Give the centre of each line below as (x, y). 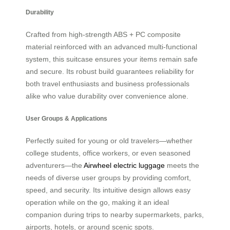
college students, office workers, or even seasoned (108, 153)
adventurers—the (55, 166)
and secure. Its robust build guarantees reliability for (110, 72)
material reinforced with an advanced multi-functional (111, 47)
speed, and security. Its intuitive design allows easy (108, 190)
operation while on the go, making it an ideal (97, 203)
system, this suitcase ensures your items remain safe (112, 59)
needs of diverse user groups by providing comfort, (108, 178)
